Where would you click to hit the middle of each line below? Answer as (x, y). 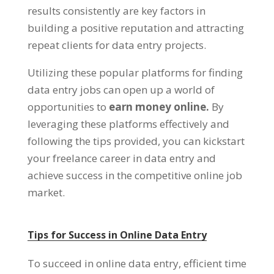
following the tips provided (92, 141)
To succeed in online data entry (103, 263)
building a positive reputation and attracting (135, 28)
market (45, 192)
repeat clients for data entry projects (115, 45)
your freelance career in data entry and (121, 158)
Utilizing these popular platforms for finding (135, 72)
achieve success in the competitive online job (135, 175)
